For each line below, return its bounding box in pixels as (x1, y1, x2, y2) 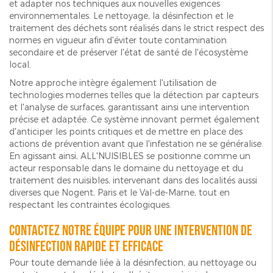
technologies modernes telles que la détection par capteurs (9, 90, 258, 101)
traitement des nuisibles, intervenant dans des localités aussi (9, 175, 257, 186)
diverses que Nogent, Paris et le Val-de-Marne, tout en (9, 187, 230, 198)
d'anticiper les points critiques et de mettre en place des (9, 126, 243, 137)
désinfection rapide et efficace (9, 238, 163, 256)
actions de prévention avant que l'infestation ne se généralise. (9, 138, 263, 149)
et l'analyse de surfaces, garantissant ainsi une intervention (9, 102, 249, 113)
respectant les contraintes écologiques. (9, 199, 171, 210)
